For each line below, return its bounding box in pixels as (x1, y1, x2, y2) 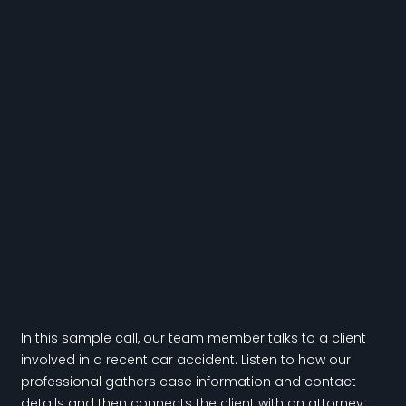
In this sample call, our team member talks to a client (20, 328, 366, 347)
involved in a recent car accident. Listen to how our (20, 350, 351, 369)
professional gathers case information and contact (20, 372, 356, 391)
